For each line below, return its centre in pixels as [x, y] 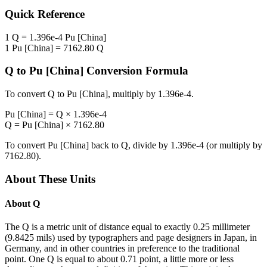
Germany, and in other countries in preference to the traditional [122, 249]
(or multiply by [233, 145]
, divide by [149, 145]
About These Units [50, 179]
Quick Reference [45, 14]
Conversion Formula [136, 71]
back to [105, 145]
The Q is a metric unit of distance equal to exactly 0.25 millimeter [127, 227]
